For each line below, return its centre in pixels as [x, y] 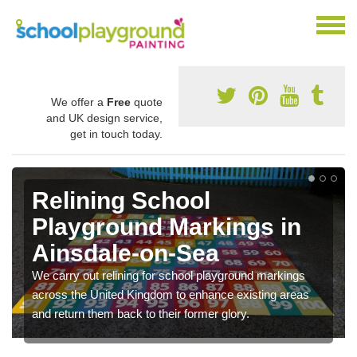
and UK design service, [104, 118]
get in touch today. [116, 133]
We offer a [79, 102]
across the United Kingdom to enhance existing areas [171, 294]
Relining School [121, 200]
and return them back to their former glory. [141, 313]
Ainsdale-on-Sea [126, 253]
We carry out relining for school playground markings [169, 275]
